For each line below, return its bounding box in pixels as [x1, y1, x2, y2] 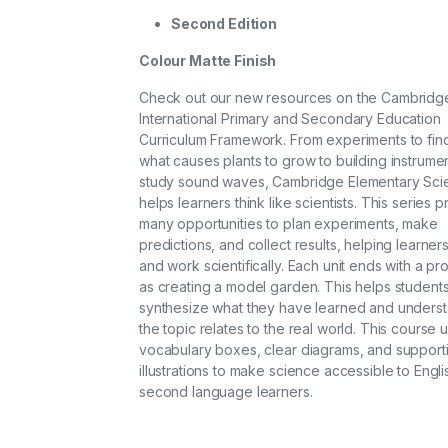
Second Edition [171, 15, 278, 33]
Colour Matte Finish [139, 52, 277, 70]
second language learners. [139, 383, 313, 401]
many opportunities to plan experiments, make [139, 215, 438, 233]
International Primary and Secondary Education [139, 110, 441, 128]
